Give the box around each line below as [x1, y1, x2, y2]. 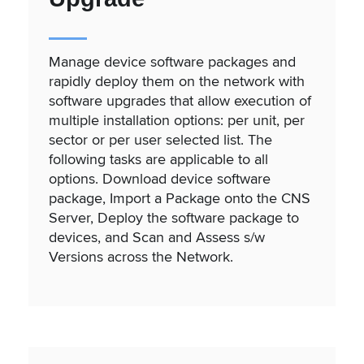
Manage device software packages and [49, 50, 296, 71]
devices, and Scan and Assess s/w [49, 226, 265, 247]
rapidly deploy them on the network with [49, 70, 305, 91]
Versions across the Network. [49, 245, 233, 266]
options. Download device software [49, 167, 271, 188]
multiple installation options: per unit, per [49, 109, 305, 130]
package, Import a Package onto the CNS [49, 187, 310, 208]
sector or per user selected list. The [49, 128, 272, 149]
